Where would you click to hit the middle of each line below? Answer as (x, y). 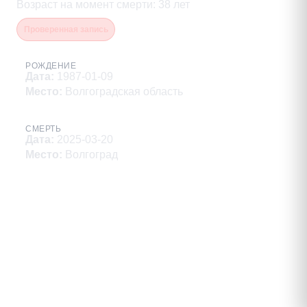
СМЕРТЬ (43, 129)
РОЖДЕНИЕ (51, 66)
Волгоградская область (124, 92)
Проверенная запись (66, 30)
